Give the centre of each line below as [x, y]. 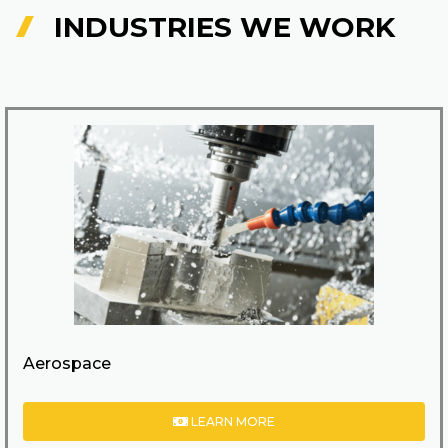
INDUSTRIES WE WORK [224, 26]
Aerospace [67, 363]
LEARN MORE [231, 421]
